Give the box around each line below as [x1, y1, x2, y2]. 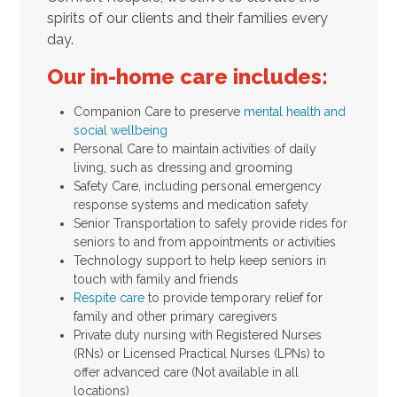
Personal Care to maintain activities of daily [73, 141, 316, 156]
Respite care [73, 290, 144, 305]
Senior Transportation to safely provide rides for [73, 215, 347, 230]
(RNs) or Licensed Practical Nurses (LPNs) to [73, 346, 325, 361]
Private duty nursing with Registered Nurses [73, 327, 322, 342]
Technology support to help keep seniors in [73, 253, 326, 268]
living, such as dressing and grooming [73, 160, 292, 175]
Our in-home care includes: [46, 63, 328, 90]
